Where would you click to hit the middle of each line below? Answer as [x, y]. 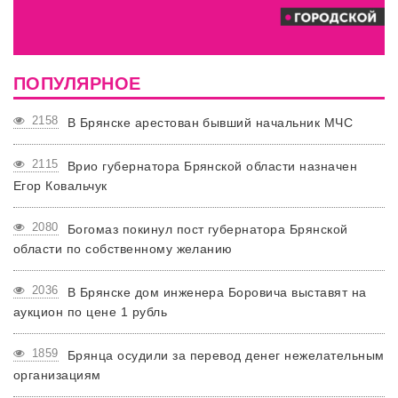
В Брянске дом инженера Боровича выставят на [217, 293]
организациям [57, 375]
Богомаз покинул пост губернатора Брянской [207, 230]
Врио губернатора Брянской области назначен [212, 167]
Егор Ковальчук [60, 186]
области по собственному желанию [123, 249]
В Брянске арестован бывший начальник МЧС [210, 123]
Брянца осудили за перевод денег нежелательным [226, 356]
